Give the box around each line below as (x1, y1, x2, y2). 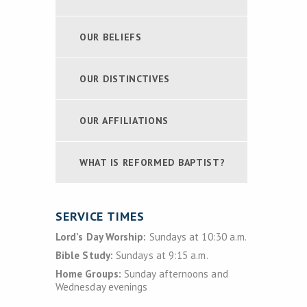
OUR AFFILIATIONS (79, 114, 169, 127)
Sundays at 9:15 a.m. (112, 249, 208, 262)
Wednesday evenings (56, 280, 148, 293)
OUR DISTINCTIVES (79, 73, 171, 85)
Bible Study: (56, 249, 113, 262)
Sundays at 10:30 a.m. (146, 230, 247, 243)
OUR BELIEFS (79, 31, 142, 43)
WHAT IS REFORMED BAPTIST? (79, 156, 225, 169)
